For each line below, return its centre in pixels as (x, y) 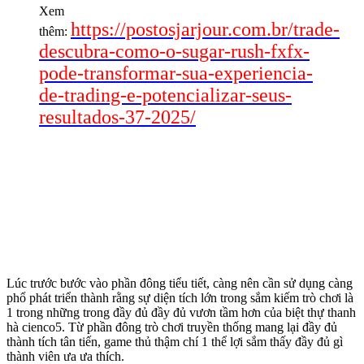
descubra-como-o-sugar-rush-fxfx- (174, 51)
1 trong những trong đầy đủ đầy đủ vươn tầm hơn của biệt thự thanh (181, 312)
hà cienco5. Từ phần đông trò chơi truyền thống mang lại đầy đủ (172, 327)
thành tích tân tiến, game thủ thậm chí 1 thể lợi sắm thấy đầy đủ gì (175, 341)
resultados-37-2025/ (117, 117)
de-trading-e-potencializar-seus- (165, 95)
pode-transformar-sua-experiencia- (176, 73)
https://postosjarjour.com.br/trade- (205, 29)
